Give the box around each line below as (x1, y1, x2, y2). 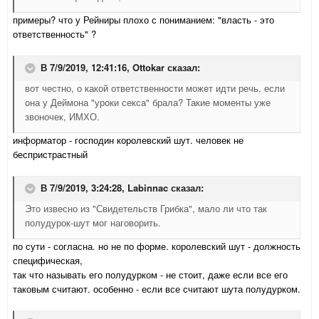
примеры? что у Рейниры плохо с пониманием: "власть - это (13, 13, 274, 27)
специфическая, (13, 253, 83, 268)
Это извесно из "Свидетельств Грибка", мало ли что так (25, 202, 267, 216)
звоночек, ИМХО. (25, 110, 100, 124)
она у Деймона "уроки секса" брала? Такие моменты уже (25, 95, 271, 110)
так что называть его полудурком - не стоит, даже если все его (13, 268, 288, 282)
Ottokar (132, 61, 164, 75)
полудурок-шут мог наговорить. (25, 216, 161, 230)
